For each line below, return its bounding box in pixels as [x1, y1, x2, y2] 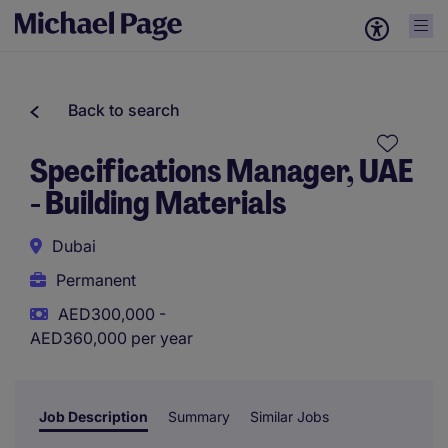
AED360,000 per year [30, 328, 193, 348]
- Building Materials [30, 182, 286, 224]
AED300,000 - [58, 304, 166, 324]
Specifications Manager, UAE [30, 150, 413, 192]
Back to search [68, 100, 180, 120]
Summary [168, 408, 230, 425]
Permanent [56, 270, 136, 290]
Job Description [39, 408, 148, 425]
